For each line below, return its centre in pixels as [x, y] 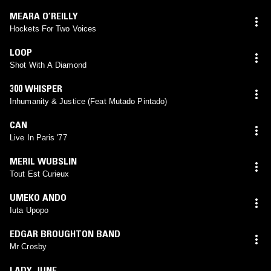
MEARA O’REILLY [44, 15]
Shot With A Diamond [48, 65]
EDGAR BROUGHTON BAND [65, 233]
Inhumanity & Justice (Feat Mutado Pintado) [89, 101]
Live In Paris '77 [38, 137]
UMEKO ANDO [38, 197]
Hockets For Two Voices [53, 28]
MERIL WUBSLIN [43, 161]
